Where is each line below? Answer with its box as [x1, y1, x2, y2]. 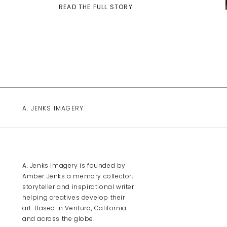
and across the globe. [22, 214, 95, 223]
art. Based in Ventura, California [22, 204, 127, 212]
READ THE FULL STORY [59, 3, 133, 11]
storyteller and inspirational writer [22, 182, 134, 191]
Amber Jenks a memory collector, [22, 172, 133, 180]
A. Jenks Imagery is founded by [22, 161, 126, 170]
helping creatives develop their [22, 193, 125, 202]
